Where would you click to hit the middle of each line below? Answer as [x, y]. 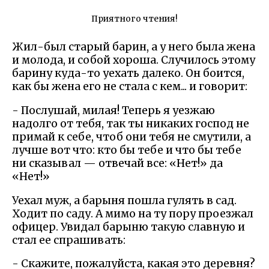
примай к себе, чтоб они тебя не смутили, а [131, 137]
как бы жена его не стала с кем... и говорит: [130, 87]
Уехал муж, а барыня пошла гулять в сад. [124, 200]
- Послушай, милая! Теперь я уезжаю [113, 110]
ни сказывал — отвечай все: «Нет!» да [117, 163]
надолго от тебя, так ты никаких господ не [131, 124]
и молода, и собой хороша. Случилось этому [134, 60]
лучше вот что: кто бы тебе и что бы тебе [127, 150]
